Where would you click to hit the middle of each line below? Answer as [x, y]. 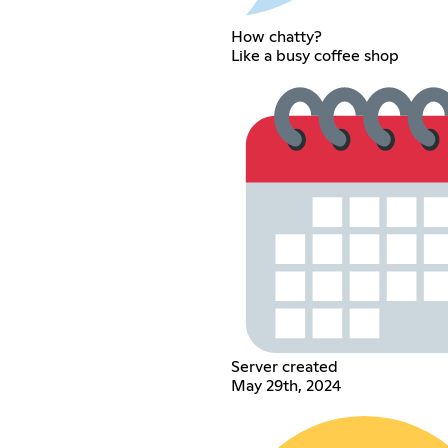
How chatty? [276, 36]
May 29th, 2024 [285, 385]
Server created [284, 366]
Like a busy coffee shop [314, 55]
